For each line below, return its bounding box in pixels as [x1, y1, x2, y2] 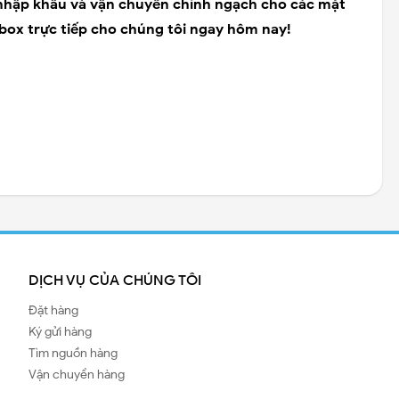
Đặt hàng [28, 302, 78, 318]
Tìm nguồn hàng [28, 345, 118, 361]
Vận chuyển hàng [28, 366, 125, 382]
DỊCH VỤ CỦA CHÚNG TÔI [28, 271, 201, 289]
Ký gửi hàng [28, 323, 92, 339]
